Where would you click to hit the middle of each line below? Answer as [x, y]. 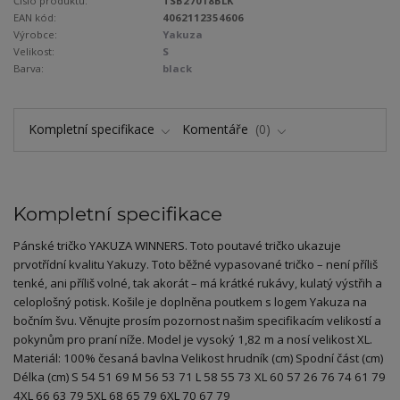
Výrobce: [35, 35]
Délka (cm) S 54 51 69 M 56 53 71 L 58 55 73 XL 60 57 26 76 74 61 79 [200, 377]
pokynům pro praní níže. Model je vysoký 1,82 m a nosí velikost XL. [193, 340]
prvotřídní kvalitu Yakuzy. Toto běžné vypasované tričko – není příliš [196, 265]
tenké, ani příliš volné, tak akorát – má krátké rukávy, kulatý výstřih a [198, 283]
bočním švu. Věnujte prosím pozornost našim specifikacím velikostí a [197, 321]
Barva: [29, 69]
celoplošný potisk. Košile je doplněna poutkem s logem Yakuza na [190, 302]
